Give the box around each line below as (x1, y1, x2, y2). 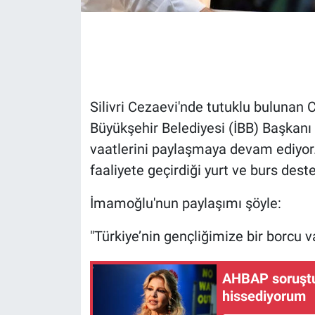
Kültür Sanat (37, 241, 108, 255)
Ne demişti (37, 277, 100, 291)
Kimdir (37, 169, 77, 184)
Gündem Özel (37, 26, 115, 40)
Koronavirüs (37, 205, 108, 219)
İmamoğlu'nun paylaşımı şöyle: (89, 194, 281, 212)
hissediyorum (222, 287, 307, 304)
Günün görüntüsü (37, 62, 137, 76)
